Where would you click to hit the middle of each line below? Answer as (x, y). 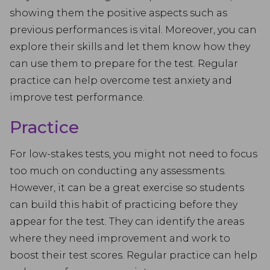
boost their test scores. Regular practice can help (133, 255)
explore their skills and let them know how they (130, 47)
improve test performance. (77, 97)
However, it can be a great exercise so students (127, 188)
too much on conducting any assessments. (118, 171)
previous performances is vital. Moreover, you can (133, 30)
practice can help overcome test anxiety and (121, 80)
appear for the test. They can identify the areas (127, 221)
